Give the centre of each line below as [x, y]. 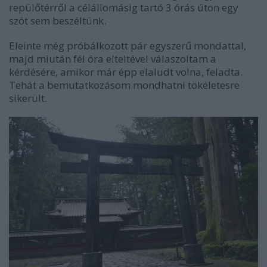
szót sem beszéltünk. [58, 20]
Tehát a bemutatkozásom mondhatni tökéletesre [124, 85]
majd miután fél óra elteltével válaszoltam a [113, 58]
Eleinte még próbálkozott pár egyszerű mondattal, [128, 45]
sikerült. [28, 98]
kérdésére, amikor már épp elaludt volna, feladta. [126, 72]
